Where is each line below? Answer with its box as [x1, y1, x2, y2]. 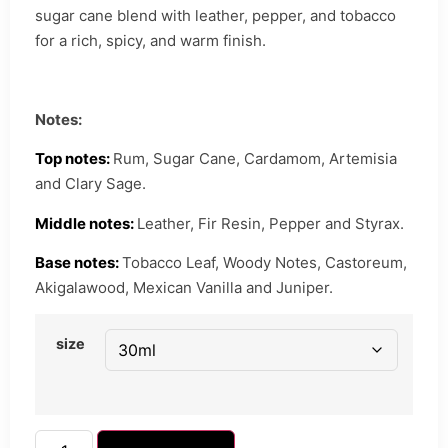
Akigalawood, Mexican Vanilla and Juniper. [35, 277, 333, 297]
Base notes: [35, 252, 122, 272]
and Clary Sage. [35, 174, 146, 194]
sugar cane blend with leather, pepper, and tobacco [35, 6, 396, 25]
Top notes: [35, 149, 113, 169]
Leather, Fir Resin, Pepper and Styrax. [137, 213, 404, 233]
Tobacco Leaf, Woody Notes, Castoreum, [122, 252, 407, 272]
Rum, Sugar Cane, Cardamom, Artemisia [113, 149, 397, 169]
